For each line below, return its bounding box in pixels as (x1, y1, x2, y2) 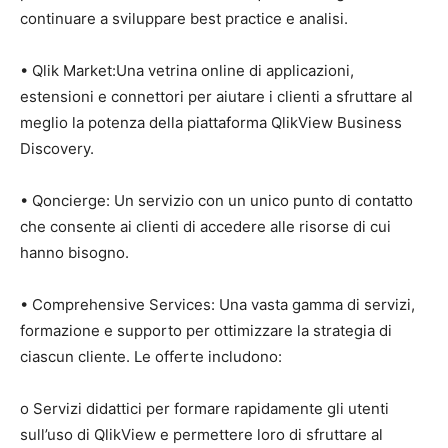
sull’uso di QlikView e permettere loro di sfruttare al (20, 425, 383, 444)
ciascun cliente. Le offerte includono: (20, 347, 282, 366)
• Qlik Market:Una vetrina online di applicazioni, (20, 61, 354, 80)
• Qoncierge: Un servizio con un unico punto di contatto (20, 191, 413, 210)
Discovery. (20, 139, 94, 158)
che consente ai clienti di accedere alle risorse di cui (20, 217, 391, 236)
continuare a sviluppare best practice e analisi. (20, 9, 348, 28)
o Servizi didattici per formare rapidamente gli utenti (20, 399, 389, 418)
